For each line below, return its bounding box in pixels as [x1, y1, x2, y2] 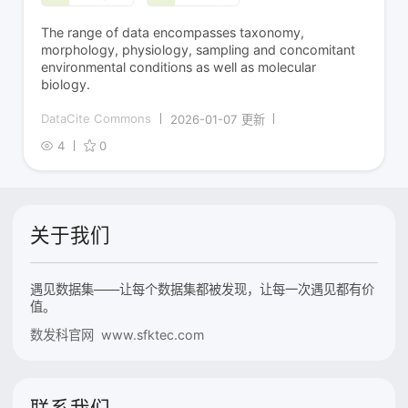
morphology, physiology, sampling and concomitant [41, 41, 356, 57]
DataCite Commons [41, 111, 152, 127]
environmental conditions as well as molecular [41, 58, 317, 75]
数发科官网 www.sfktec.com [30, 326, 205, 342]
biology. [41, 76, 91, 92]
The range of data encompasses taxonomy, [41, 24, 305, 40]
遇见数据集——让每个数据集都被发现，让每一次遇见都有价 [30, 280, 375, 297]
